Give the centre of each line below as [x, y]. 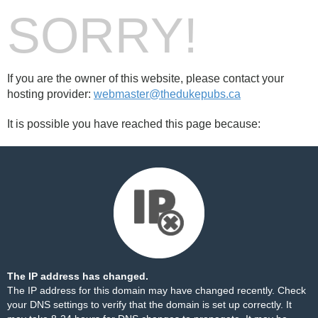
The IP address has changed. [78, 276]
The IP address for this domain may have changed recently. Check [157, 290]
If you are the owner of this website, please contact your [146, 78]
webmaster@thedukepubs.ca [167, 94]
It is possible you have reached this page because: [134, 124]
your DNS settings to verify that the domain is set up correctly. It [149, 305]
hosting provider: [50, 94]
